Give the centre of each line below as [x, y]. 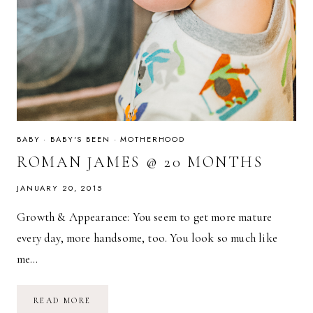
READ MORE [63, 301]
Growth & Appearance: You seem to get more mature [145, 217]
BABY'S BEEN [80, 139]
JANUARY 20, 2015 [60, 188]
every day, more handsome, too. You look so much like [147, 238]
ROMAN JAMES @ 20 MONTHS [140, 162]
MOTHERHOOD [153, 139]
